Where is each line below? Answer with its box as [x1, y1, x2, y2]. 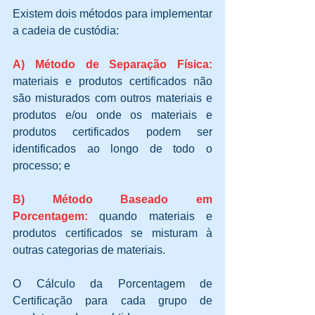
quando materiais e [99, 210, 213, 223]
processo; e [13, 160, 73, 172]
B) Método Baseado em [13, 193, 212, 206]
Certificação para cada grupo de [13, 295, 212, 307]
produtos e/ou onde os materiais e [13, 109, 212, 122]
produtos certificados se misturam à [13, 227, 212, 240]
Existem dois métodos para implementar [13, 8, 212, 20]
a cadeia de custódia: [13, 25, 119, 37]
